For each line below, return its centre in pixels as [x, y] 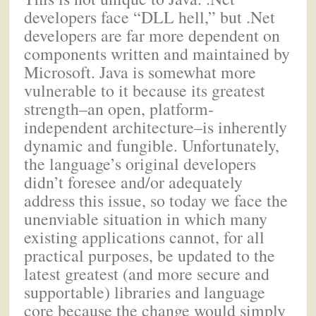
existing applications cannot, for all [145, 237]
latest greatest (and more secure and [147, 274]
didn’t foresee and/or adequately [134, 182]
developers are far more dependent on [152, 36]
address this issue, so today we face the [156, 201]
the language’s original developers [140, 164]
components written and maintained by [157, 54]
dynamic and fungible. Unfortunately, [152, 146]
